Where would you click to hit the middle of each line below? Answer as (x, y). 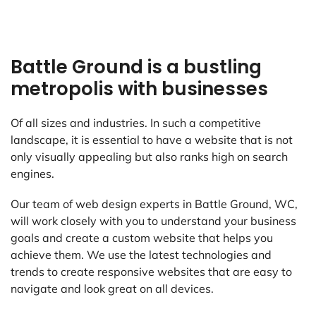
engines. (32, 174)
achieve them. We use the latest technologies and (141, 255)
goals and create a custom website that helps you (142, 238)
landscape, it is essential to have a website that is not (152, 140)
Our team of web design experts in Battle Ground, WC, (154, 204)
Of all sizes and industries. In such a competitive (136, 123)
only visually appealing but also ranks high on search (149, 157)
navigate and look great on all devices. (112, 289)
